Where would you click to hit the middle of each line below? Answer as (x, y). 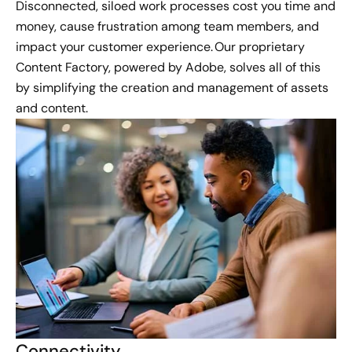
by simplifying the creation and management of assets (172, 88)
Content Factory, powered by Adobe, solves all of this (168, 67)
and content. (52, 108)
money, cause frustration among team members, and (167, 26)
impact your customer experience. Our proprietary (160, 47)
